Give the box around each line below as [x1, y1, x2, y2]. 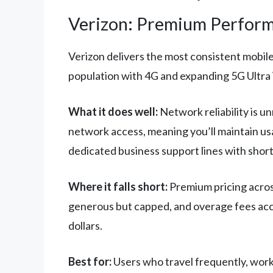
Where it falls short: [68, 180, 168, 194]
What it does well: [68, 105, 158, 119]
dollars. [68, 219, 102, 233]
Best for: [68, 255, 112, 269]
